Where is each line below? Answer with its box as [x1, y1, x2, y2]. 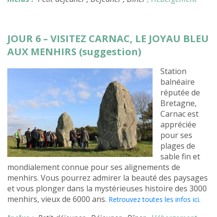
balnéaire [160, 77, 195, 88]
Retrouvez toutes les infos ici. [108, 195, 201, 204]
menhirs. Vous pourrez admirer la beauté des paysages [7, 172, 208, 184]
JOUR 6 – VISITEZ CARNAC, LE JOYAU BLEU [7, 32, 209, 46]
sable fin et [160, 151, 200, 162]
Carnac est [160, 108, 199, 120]
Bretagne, [160, 98, 197, 109]
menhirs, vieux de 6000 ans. [7, 194, 108, 205]
